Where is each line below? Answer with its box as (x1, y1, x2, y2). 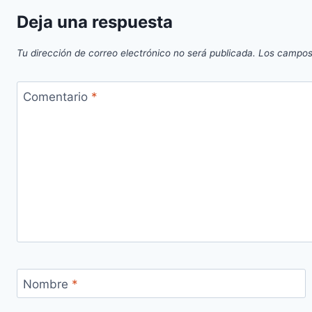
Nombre (22, 276, 72, 291)
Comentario (22, 89, 91, 104)
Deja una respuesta (17, 12, 173, 33)
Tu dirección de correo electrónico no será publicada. (17, 47, 256, 58)
